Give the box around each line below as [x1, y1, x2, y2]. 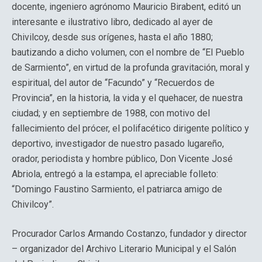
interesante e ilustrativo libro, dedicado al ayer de [12, 16, 213, 27]
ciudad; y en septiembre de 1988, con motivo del [12, 108, 210, 119]
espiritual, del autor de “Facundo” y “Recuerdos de [12, 77, 215, 88]
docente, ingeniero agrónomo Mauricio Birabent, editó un [12, 1, 241, 12]
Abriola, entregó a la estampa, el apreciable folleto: [12, 168, 218, 180]
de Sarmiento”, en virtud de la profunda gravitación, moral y [12, 62, 250, 73]
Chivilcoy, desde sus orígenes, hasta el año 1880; [12, 32, 213, 43]
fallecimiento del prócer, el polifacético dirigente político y [12, 123, 249, 134]
